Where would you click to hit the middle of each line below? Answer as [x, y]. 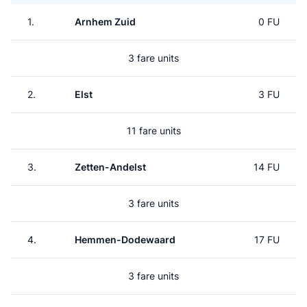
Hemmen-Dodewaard [125, 240]
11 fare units [153, 131]
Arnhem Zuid [105, 22]
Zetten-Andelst [110, 167]
